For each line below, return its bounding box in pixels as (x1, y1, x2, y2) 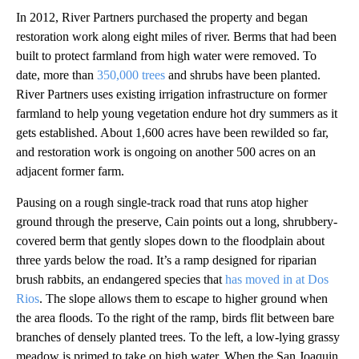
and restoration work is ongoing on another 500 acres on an (16, 144, 316, 159)
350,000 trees (97, 67, 165, 82)
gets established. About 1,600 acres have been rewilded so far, (16, 125, 329, 139)
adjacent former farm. (16, 163, 124, 178)
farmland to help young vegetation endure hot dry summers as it (16, 106, 337, 120)
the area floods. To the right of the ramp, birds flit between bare (16, 310, 334, 325)
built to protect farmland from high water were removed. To (16, 48, 317, 63)
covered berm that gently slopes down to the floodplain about (16, 233, 325, 248)
